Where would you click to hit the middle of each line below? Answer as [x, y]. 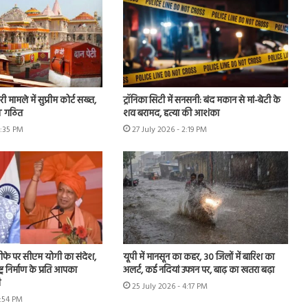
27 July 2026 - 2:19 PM [169, 130]
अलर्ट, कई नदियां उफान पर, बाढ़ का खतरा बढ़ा [198, 271]
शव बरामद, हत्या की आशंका [171, 113]
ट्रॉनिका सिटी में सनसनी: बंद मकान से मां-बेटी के [201, 100]
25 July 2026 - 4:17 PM [169, 287]
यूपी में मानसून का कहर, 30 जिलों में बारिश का [198, 258]
